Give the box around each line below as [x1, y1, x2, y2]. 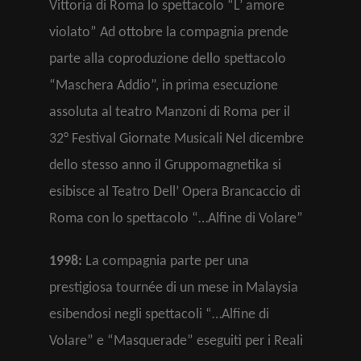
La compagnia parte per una [82, 254, 249, 269]
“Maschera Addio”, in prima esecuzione [49, 78, 278, 93]
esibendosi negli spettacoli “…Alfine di [49, 307, 269, 322]
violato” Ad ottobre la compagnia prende [49, 25, 288, 40]
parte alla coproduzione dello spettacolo [49, 52, 286, 67]
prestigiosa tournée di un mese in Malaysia [49, 280, 298, 296]
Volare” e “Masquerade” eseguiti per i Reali [49, 334, 303, 349]
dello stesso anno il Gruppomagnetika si [49, 158, 281, 173]
